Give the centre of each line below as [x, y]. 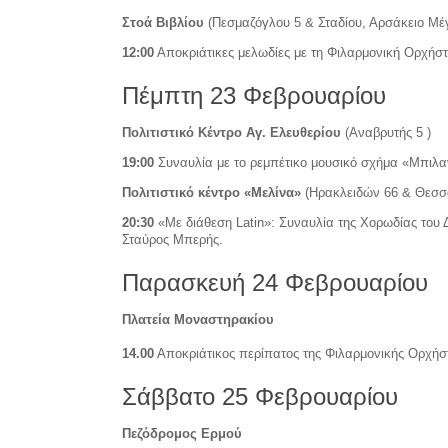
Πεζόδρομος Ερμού [182, 433]
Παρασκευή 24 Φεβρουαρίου [275, 282]
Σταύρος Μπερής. [172, 239]
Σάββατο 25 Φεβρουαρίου [260, 396]
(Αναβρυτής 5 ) [386, 132]
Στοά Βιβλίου [163, 22]
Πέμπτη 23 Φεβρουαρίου [254, 95]
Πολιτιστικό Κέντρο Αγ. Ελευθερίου [231, 132]
